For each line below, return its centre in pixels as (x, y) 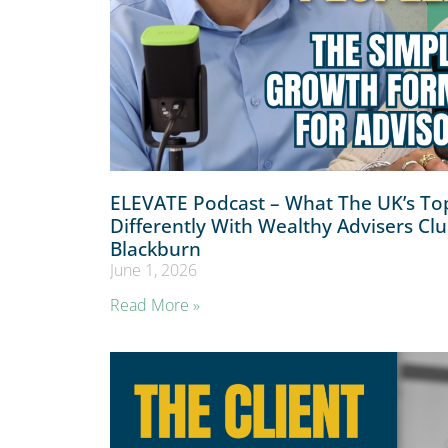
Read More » (155, 305)
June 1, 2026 (153, 270)
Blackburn (155, 249)
